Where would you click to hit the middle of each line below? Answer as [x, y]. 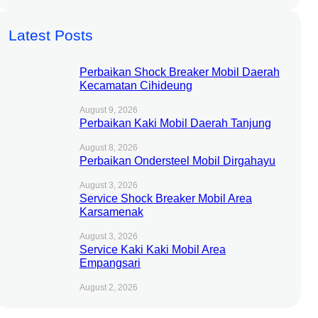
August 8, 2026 [108, 148]
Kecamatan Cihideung [136, 86]
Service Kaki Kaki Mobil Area [152, 250]
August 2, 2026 [108, 288]
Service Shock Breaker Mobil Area [165, 198]
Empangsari [110, 263]
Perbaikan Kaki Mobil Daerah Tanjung [175, 123]
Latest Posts [50, 35]
